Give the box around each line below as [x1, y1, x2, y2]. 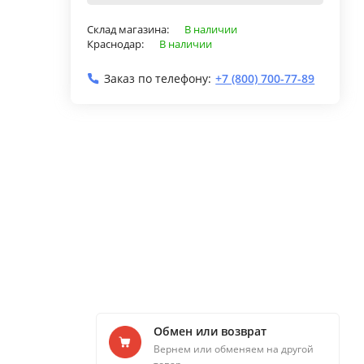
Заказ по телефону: [104, 70, 212, 86]
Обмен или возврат [154, 323, 266, 340]
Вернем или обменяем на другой [154, 342, 314, 357]
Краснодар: [87, 36, 147, 51]
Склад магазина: [87, 21, 172, 37]
